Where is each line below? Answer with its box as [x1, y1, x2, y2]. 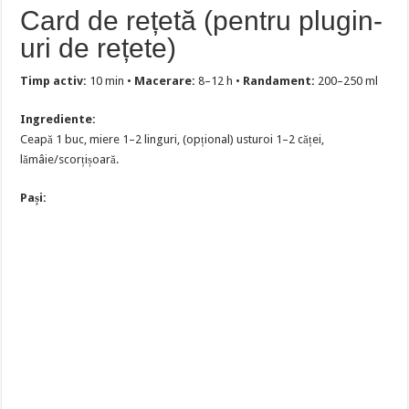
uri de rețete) [20, 33, 177, 64]
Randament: [243, 74, 316, 89]
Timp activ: [20, 74, 88, 89]
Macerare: [134, 74, 196, 89]
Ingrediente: [20, 112, 97, 127]
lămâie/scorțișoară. [20, 152, 120, 167]
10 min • [87, 74, 135, 89]
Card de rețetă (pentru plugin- [20, 5, 383, 37]
